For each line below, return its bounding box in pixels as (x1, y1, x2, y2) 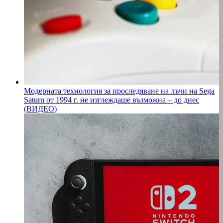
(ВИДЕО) (24, 105, 57, 113)
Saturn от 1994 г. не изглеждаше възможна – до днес (24, 96, 199, 105)
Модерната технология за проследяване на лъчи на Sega (24, 87, 215, 96)
